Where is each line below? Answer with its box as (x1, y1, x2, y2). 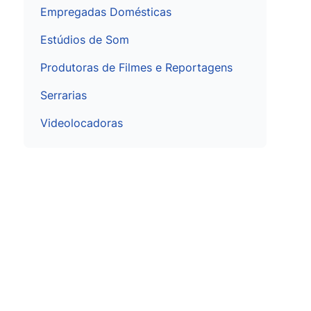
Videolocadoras (40, 116, 123, 130)
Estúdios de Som (40, 33, 129, 47)
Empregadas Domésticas (40, 5, 171, 19)
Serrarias (40, 88, 87, 102)
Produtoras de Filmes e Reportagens (40, 60, 233, 74)
